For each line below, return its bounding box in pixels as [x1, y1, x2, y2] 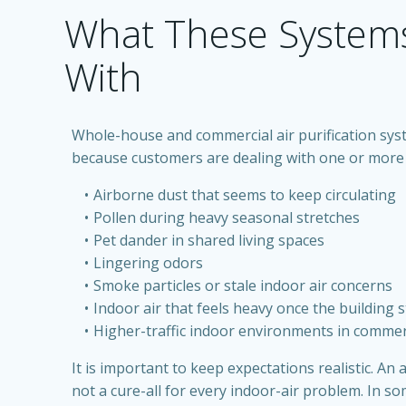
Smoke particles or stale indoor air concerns [92, 275, 392, 295]
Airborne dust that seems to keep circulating [92, 185, 396, 205]
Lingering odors [92, 253, 203, 273]
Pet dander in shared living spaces [92, 230, 324, 250]
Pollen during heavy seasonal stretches [92, 208, 360, 227]
